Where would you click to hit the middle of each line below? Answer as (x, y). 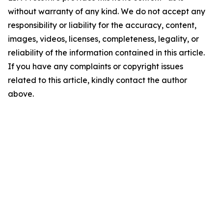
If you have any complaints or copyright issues (96, 66)
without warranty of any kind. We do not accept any (107, 11)
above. (21, 94)
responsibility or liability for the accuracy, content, (102, 25)
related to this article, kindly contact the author (97, 80)
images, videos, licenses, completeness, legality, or (103, 39)
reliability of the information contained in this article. (106, 53)
